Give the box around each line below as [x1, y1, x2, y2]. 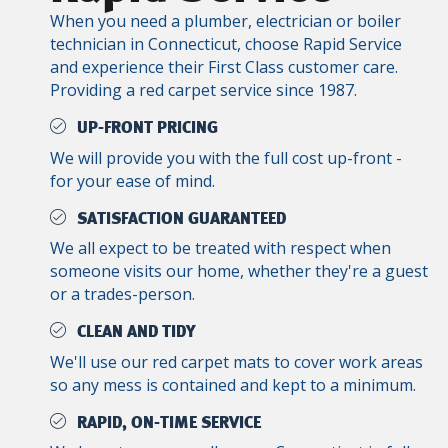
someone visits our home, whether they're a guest [50, 260, 428, 282]
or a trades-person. [50, 283, 195, 305]
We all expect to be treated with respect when [50, 237, 391, 259]
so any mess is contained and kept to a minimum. [50, 373, 416, 396]
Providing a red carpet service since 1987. [50, 79, 357, 101]
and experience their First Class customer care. [50, 56, 398, 78]
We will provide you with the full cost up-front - [50, 146, 402, 169]
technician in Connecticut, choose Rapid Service [50, 33, 402, 55]
